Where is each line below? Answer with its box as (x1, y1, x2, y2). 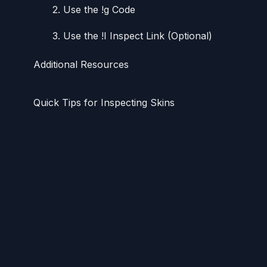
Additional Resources (33, 58, 129, 70)
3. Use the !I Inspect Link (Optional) (52, 29, 212, 42)
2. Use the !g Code (52, 3, 135, 15)
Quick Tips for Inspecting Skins (33, 96, 175, 108)
